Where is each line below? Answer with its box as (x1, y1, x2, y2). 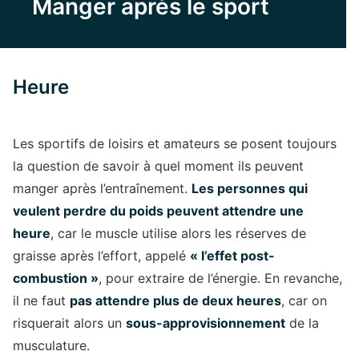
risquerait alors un (13, 315, 126, 331)
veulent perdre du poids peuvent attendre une (13, 203, 304, 219)
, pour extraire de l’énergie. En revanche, (99, 270, 342, 286)
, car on (281, 292, 327, 309)
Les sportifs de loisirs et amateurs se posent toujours (13, 135, 337, 151)
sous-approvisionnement (126, 315, 285, 331)
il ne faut (13, 292, 70, 309)
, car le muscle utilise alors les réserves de (50, 225, 306, 241)
